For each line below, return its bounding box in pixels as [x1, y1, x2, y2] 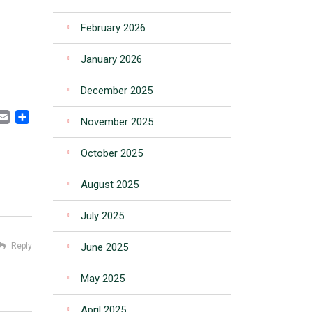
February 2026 [81, 22, 146, 34]
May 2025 [81, 272, 125, 285]
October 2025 [81, 147, 143, 159]
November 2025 [81, 116, 153, 128]
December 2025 [81, 84, 153, 97]
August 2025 [81, 178, 139, 191]
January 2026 [81, 53, 142, 65]
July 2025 [81, 210, 124, 222]
